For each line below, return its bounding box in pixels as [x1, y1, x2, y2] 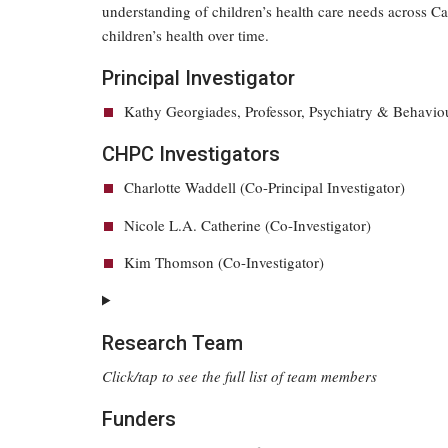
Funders [102, 406, 176, 431]
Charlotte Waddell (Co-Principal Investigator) [123, 177, 405, 197]
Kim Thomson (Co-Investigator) [123, 252, 324, 272]
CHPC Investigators [102, 142, 280, 166]
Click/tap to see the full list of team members [102, 365, 377, 386]
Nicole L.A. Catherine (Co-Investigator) [123, 214, 371, 235]
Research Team [102, 330, 243, 355]
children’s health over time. [102, 25, 269, 45]
